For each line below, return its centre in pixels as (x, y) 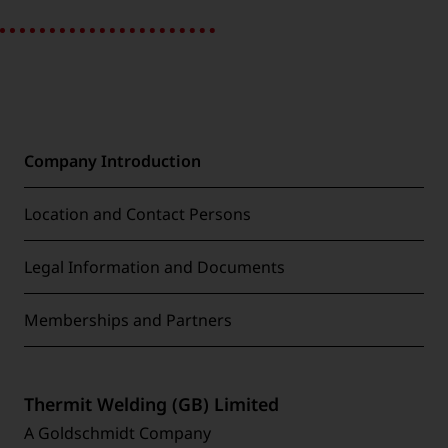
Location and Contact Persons (137, 214)
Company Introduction (112, 161)
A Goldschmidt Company (117, 432)
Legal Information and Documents (154, 267)
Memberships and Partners (128, 320)
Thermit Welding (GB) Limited (151, 403)
